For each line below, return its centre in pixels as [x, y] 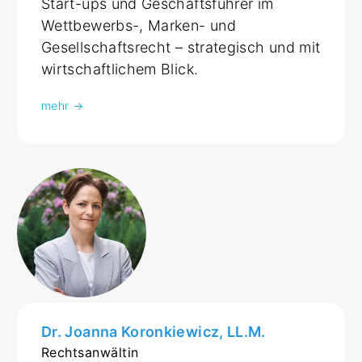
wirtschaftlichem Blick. [120, 69]
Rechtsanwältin [90, 352]
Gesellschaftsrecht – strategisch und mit [181, 47]
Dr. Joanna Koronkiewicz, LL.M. [154, 331]
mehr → [63, 105]
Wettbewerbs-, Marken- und [139, 25]
